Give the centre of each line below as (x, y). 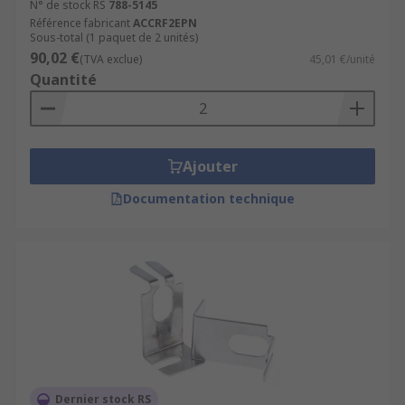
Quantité (63, 80)
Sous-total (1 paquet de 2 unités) (114, 38)
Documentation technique (209, 198)
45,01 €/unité (342, 59)
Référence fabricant (80, 23)
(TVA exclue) (111, 59)
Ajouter (210, 166)
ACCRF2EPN (165, 23)
